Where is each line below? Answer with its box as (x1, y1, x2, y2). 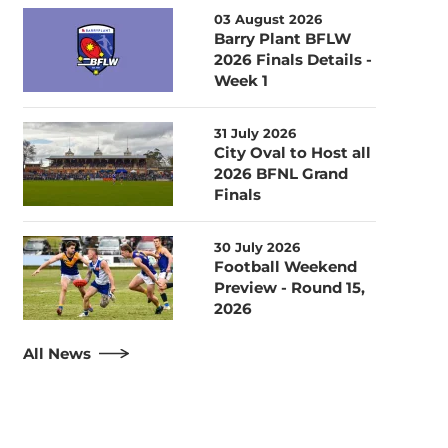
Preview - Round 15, (214, 277, 366, 297)
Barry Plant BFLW (214, 28, 352, 48)
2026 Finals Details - (214, 49, 373, 69)
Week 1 (214, 70, 269, 90)
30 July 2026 (214, 238, 301, 255)
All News (22, 343, 91, 363)
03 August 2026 (214, 10, 323, 27)
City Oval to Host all (214, 142, 372, 162)
